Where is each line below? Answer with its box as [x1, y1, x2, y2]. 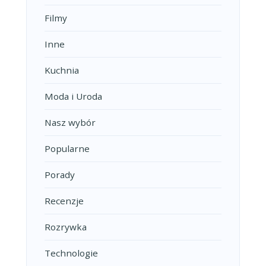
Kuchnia [45, 64, 79, 77]
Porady [45, 169, 75, 181]
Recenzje [45, 195, 84, 207]
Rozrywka [45, 221, 87, 233]
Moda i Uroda [45, 90, 102, 103]
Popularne [45, 142, 90, 155]
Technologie [45, 247, 98, 259]
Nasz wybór [45, 116, 96, 129]
